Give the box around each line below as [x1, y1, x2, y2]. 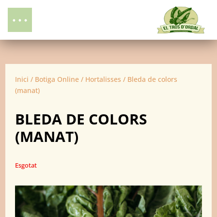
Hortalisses [85, 75, 122, 84]
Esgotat [15, 161, 37, 170]
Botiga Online [35, 75, 79, 84]
